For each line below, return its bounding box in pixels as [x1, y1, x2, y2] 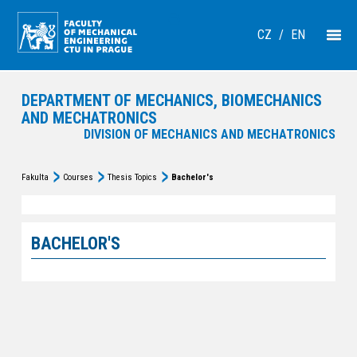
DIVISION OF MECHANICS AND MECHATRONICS [84, 127, 336, 142]
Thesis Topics [107, 172, 157, 182]
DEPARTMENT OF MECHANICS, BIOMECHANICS [21, 91, 322, 110]
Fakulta [21, 172, 49, 182]
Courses [62, 172, 93, 182]
